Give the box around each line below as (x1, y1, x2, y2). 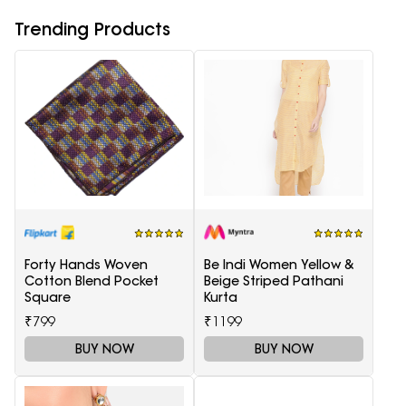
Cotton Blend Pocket (24, 273, 159, 290)
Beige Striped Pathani (204, 273, 343, 290)
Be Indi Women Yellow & (204, 256, 354, 274)
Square (24, 289, 71, 306)
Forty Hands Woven (24, 256, 148, 274)
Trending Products (14, 18, 170, 41)
